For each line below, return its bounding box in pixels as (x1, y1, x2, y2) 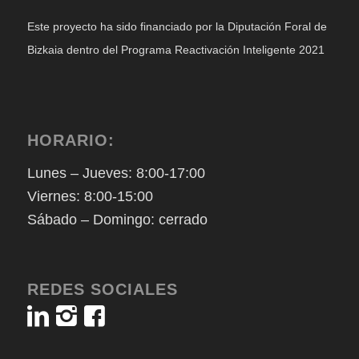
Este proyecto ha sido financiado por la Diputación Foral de (26, 19, 327, 33)
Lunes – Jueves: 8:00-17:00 (26, 164, 205, 181)
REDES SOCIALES (26, 280, 178, 298)
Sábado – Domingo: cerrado (26, 211, 208, 228)
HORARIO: (26, 131, 115, 150)
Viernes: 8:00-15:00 (26, 188, 153, 204)
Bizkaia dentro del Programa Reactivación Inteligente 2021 (26, 42, 325, 56)
